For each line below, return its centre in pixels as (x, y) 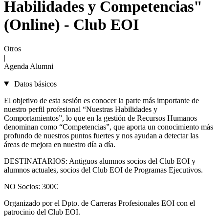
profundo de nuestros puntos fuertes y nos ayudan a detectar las (101, 135)
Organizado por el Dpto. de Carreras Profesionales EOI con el (99, 203)
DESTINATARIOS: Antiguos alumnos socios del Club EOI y (100, 161)
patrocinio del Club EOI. (43, 212)
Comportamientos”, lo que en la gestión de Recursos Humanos (100, 118)
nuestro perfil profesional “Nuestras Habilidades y (81, 109)
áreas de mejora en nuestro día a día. (60, 144)
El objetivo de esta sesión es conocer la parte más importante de (101, 100)
